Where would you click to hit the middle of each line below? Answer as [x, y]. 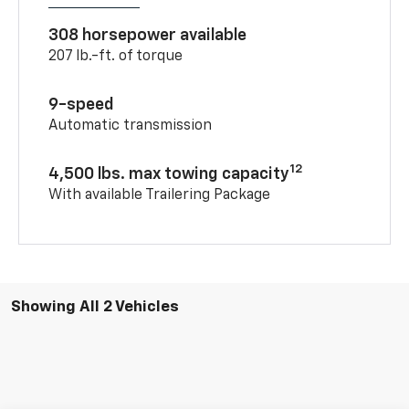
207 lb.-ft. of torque [116, 56]
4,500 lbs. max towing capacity [169, 174]
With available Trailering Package [160, 195]
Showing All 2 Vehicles [95, 307]
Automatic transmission [131, 126]
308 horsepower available [148, 35]
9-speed [82, 105]
